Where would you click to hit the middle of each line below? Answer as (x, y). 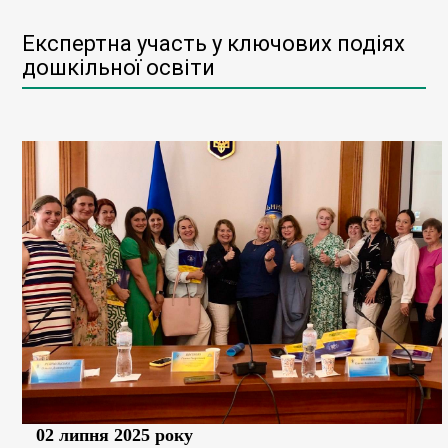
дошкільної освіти (118, 67)
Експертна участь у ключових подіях (213, 43)
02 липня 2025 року (114, 435)
